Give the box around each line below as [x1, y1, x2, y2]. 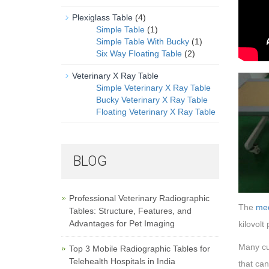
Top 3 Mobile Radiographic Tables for [69, 244, 210, 253]
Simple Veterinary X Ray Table [96, 83, 211, 92]
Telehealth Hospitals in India [69, 256, 175, 266]
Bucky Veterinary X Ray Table [96, 95, 208, 104]
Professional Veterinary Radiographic [69, 193, 210, 203]
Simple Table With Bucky [96, 37, 189, 46]
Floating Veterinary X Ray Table [96, 107, 216, 116]
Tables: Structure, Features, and [69, 206, 192, 216]
